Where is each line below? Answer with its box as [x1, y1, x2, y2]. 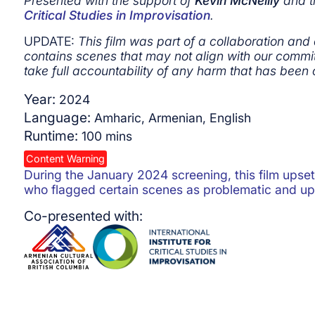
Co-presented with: [23, 207, 143, 224]
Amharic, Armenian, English [94, 110, 251, 125]
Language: [23, 108, 94, 126]
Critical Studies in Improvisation [23, 7, 210, 22]
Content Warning [25, 153, 105, 165]
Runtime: [23, 127, 82, 144]
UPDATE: [23, 33, 78, 49]
